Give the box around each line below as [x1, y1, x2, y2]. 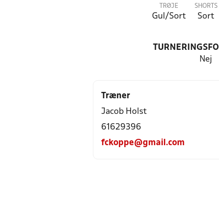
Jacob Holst [101, 108, 147, 116]
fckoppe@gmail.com [101, 139, 185, 147]
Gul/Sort [152, 12, 186, 21]
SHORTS [194, 3, 218, 9]
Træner [101, 92, 130, 100]
